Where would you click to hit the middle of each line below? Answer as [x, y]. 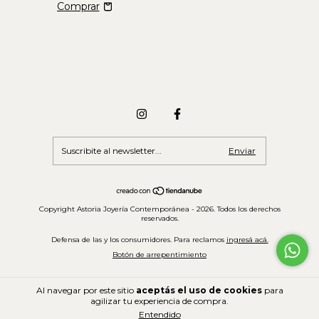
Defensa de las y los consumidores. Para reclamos [137, 240]
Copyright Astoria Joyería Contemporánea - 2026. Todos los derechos [159, 209]
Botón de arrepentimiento [159, 255]
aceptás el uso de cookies [199, 290]
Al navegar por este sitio [86, 290]
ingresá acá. [247, 240]
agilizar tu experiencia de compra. [159, 301]
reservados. [159, 219]
